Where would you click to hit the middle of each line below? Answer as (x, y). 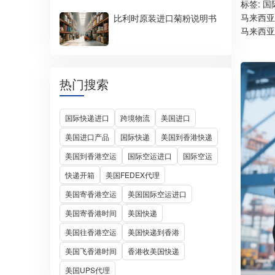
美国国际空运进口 (157, 194)
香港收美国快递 (153, 251)
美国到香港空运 (91, 156)
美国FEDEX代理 (133, 175)
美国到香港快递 (187, 137)
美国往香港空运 (91, 232)
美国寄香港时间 (91, 213)
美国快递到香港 (153, 232)
